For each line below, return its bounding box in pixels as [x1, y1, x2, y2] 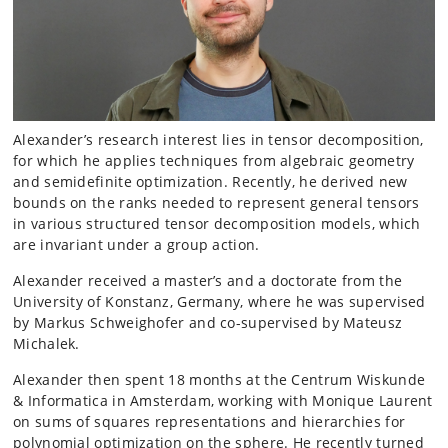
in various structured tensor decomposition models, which [13, 214, 421, 234]
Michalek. [13, 334, 80, 354]
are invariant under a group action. [13, 235, 260, 255]
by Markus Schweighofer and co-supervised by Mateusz [13, 313, 403, 333]
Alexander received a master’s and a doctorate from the [13, 271, 403, 291]
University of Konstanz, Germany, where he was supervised [13, 292, 426, 312]
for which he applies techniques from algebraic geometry [13, 151, 415, 171]
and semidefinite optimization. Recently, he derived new [13, 172, 408, 192]
